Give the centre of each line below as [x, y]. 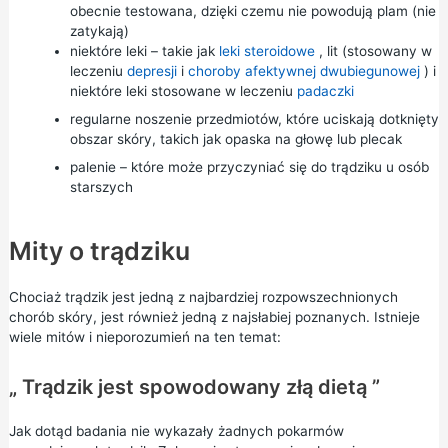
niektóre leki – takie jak [144, 51]
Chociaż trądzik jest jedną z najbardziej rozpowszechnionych [203, 297]
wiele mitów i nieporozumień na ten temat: [144, 337]
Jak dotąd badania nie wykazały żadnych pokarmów [176, 431]
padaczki [325, 91]
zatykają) [99, 31]
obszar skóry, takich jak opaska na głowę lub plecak [235, 139]
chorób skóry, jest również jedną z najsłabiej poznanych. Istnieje [214, 317]
